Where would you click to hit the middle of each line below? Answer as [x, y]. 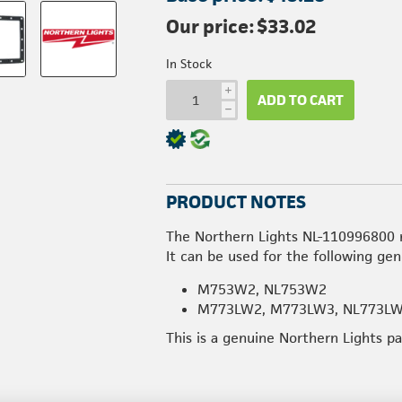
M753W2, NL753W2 [262, 289]
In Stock [189, 64]
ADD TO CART [301, 100]
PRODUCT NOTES [236, 202]
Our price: [210, 26]
